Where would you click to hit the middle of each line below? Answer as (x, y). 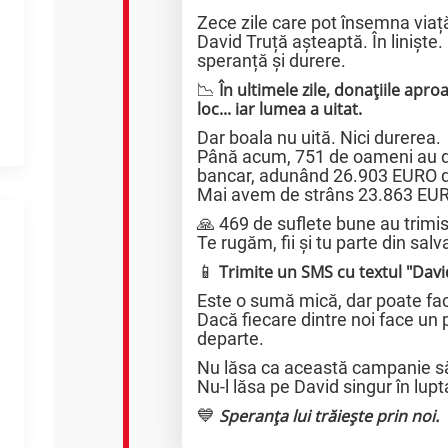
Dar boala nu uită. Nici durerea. (319, 137)
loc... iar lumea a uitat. (280, 109)
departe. (231, 338)
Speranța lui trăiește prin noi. (329, 416)
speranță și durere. (272, 60)
